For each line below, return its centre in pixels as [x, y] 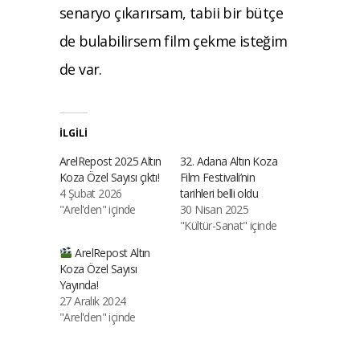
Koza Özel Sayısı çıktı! [110, 177]
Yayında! [79, 284]
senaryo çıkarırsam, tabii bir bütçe [171, 12]
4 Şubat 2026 [91, 193]
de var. [81, 69]
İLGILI [74, 133]
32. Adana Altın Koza [229, 161]
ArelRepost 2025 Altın [110, 161]
